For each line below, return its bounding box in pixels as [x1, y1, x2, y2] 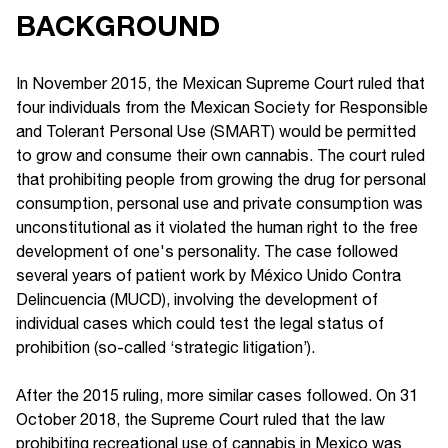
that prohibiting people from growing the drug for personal [16, 170, 426, 189]
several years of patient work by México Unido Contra [16, 266, 401, 285]
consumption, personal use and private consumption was [16, 194, 423, 213]
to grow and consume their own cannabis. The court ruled [16, 146, 425, 165]
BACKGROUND [16, 9, 220, 43]
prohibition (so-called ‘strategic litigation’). [16, 338, 315, 357]
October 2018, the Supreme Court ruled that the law [16, 410, 385, 429]
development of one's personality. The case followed [16, 242, 398, 261]
